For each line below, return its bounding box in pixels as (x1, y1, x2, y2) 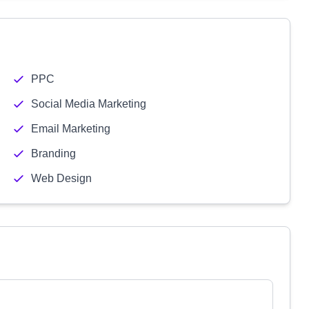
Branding (30, 148, 76, 159)
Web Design (30, 172, 92, 184)
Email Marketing (30, 123, 110, 134)
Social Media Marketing (30, 98, 146, 110)
